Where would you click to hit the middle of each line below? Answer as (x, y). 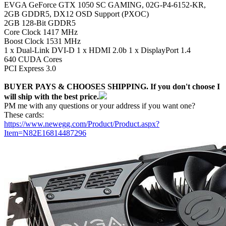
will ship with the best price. (51, 96)
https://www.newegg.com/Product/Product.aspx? (82, 124)
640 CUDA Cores (33, 59)
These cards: (24, 115)
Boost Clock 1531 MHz (42, 41)
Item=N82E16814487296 (45, 133)
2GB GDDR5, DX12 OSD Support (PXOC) (76, 14)
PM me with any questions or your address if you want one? (100, 105)
